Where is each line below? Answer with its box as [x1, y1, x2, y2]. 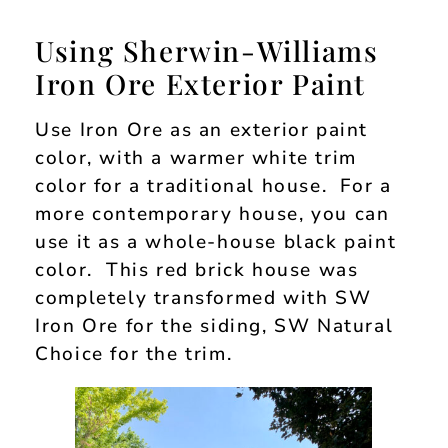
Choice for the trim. [35, 340, 233, 367]
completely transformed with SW [35, 284, 372, 311]
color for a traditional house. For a [35, 172, 392, 199]
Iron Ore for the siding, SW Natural [35, 312, 394, 339]
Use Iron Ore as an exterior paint [35, 116, 369, 143]
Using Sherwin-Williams [35, 31, 379, 69]
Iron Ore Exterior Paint [35, 64, 367, 102]
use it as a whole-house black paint [35, 228, 397, 255]
